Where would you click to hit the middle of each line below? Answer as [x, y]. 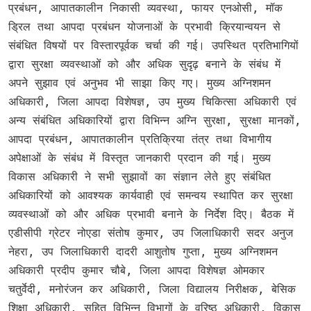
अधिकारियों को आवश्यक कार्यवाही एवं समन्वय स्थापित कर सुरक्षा [151, 195]
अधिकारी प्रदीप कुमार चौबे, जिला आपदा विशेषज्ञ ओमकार [136, 270]
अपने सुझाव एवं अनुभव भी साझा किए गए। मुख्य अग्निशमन [140, 83]
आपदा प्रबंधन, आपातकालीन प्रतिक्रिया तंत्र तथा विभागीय [140, 139]
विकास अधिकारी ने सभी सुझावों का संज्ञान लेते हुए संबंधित [140, 176]
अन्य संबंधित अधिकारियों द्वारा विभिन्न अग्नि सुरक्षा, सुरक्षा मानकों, [155, 120]
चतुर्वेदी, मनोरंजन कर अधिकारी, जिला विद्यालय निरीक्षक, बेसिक [152, 289]
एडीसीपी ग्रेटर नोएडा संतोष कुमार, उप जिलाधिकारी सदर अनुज [151, 233]
